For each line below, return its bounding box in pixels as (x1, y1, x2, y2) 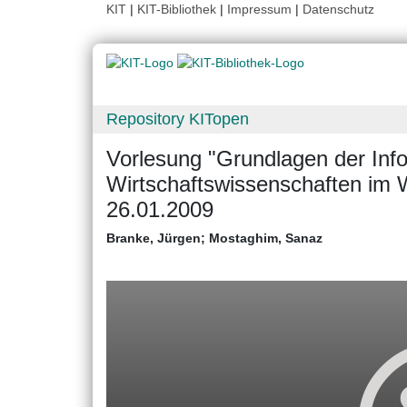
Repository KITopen (106, 110, 249, 129)
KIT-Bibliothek (137, 2, 220, 16)
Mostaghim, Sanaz (209, 231, 323, 246)
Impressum (227, 2, 292, 16)
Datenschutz (303, 2, 374, 16)
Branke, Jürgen (106, 231, 201, 246)
